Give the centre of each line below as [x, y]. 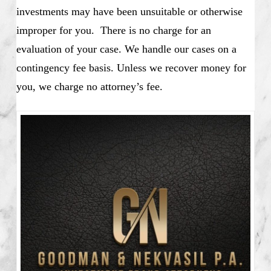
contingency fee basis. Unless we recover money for [131, 68]
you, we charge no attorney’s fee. [89, 87]
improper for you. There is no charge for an [113, 31]
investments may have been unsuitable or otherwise [129, 12]
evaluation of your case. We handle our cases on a [126, 49]
